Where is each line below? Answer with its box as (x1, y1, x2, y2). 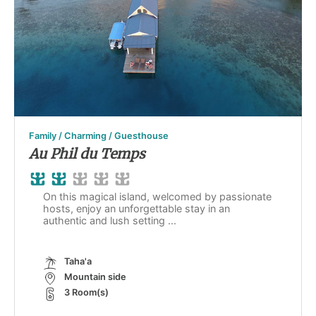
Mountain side (64, 272, 126, 283)
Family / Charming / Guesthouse (29, 130, 169, 142)
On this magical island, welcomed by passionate (43, 190, 272, 203)
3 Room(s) (64, 287, 109, 298)
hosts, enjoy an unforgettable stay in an (43, 202, 230, 215)
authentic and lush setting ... (43, 214, 176, 227)
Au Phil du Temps (29, 145, 145, 163)
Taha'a (64, 256, 92, 267)
